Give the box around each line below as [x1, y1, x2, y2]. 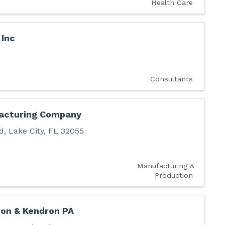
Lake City [8, 126, 44, 136]
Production [154, 171, 193, 179]
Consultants [150, 75, 193, 83]
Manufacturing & [137, 161, 194, 170]
